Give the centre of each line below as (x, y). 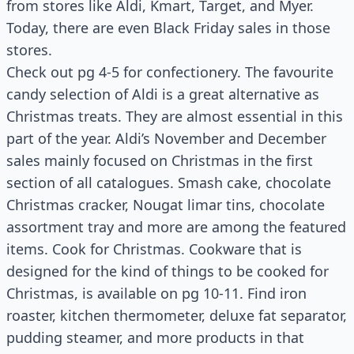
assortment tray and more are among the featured (176, 227)
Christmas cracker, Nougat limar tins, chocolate (166, 205)
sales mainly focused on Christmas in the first (160, 160)
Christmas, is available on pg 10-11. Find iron (156, 293)
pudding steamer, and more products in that (155, 337)
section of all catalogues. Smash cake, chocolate (169, 183)
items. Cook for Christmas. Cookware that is (154, 249)
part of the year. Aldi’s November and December (166, 138)
